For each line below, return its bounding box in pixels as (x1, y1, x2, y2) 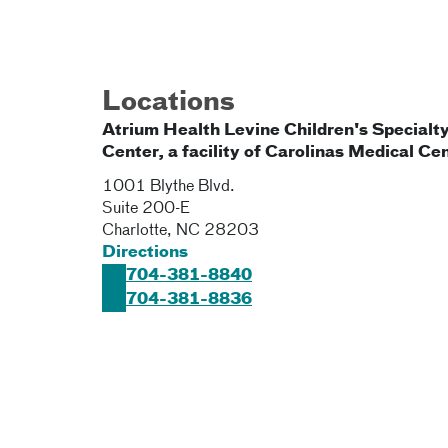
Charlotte (102, 223, 167, 239)
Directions (102, 245, 188, 261)
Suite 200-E (102, 201, 190, 217)
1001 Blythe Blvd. (102, 179, 235, 195)
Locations (102, 90, 235, 116)
